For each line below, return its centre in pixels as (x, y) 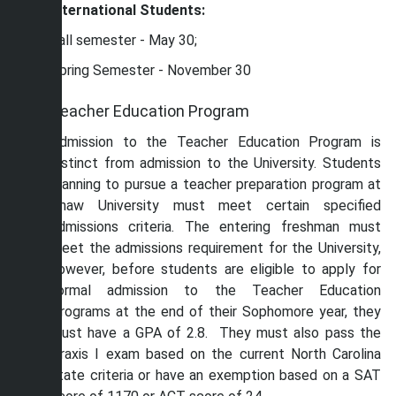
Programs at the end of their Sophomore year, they (216, 312)
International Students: (128, 10)
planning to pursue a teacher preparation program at (216, 184)
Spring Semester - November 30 (151, 70)
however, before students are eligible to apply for (216, 269)
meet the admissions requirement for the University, (216, 248)
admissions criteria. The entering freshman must (216, 227)
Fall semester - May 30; (124, 40)
